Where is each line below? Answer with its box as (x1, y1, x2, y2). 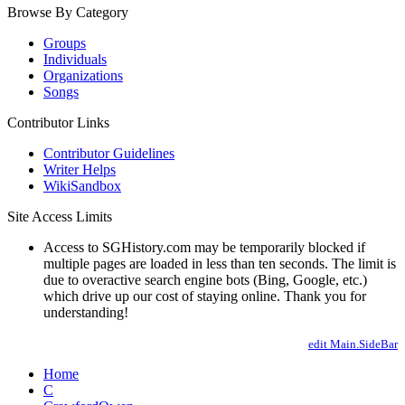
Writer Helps (43, 162, 116, 177)
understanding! (43, 305, 128, 320)
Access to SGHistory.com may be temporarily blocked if (43, 240, 365, 255)
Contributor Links (7, 115, 109, 130)
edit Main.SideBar (308, 337, 398, 351)
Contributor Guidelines (43, 146, 174, 161)
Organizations (43, 68, 123, 83)
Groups (43, 35, 86, 51)
